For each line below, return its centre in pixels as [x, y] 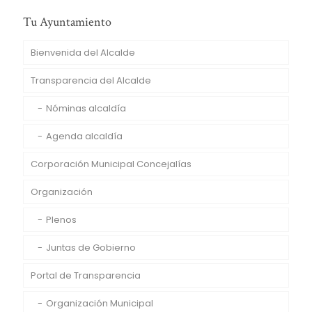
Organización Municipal [100, 303]
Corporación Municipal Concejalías [111, 164]
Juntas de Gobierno [91, 247]
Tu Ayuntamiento [67, 22]
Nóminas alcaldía [86, 108]
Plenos [61, 219]
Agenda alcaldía [84, 136]
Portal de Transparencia [86, 275]
